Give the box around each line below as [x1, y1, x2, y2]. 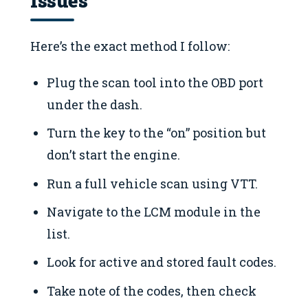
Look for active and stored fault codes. [47, 254, 277, 271]
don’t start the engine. [47, 146, 181, 164]
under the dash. [47, 96, 143, 113]
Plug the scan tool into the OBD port [47, 74, 264, 91]
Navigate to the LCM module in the [47, 203, 261, 220]
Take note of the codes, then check [47, 282, 257, 299]
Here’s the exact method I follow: [30, 38, 230, 55]
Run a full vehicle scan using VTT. [47, 175, 258, 192]
